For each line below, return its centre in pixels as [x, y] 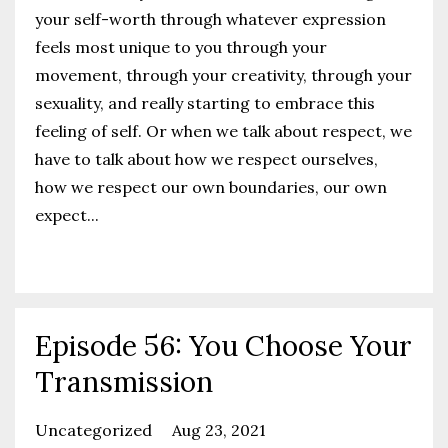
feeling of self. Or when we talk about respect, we [223, 131]
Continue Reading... [114, 259]
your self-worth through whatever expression [210, 19]
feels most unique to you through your [181, 47]
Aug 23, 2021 [219, 430]
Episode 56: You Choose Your [223, 346]
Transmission [124, 382]
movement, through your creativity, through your [223, 75]
